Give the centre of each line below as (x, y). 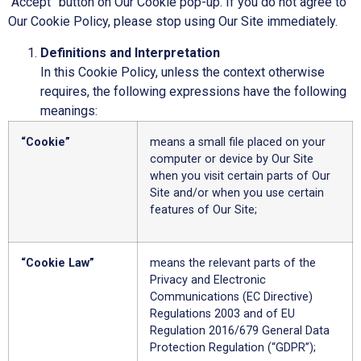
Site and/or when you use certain (237, 193)
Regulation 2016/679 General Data (240, 330)
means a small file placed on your (238, 142)
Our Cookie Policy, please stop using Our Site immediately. (173, 22)
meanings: (69, 110)
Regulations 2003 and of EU (222, 313)
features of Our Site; (203, 210)
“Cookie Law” (58, 263)
